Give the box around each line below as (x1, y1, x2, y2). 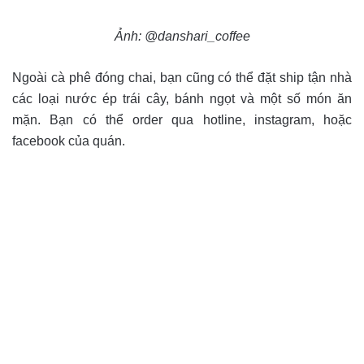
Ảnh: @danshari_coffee (114, 29, 250, 43)
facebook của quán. (12, 134, 125, 148)
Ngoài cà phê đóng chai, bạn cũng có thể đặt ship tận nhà (12, 71, 352, 84)
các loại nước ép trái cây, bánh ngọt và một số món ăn (12, 92, 352, 106)
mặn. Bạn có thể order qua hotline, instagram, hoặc (12, 113, 352, 127)
